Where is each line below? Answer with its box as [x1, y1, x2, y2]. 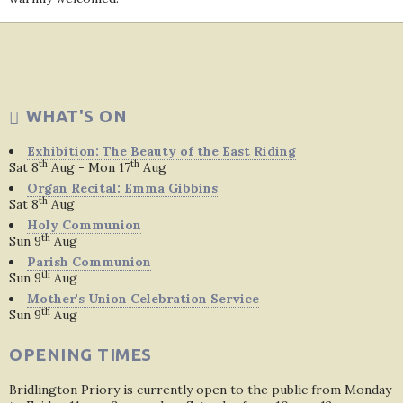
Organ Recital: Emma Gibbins [27, 180, 218, 196]
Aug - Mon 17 [48, 159, 130, 175]
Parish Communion [27, 254, 151, 270]
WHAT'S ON [25, 106, 127, 126]
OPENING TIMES [9, 345, 152, 364]
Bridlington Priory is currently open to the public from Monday [9, 381, 391, 398]
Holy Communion [27, 217, 141, 233]
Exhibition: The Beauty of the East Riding [27, 143, 296, 159]
